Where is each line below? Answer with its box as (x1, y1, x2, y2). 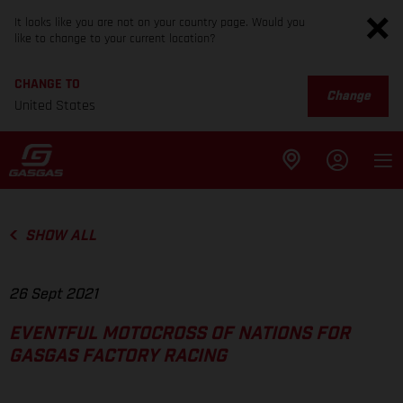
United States (14, 96, 95, 115)
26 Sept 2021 (9, 287, 98, 302)
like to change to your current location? (14, 31, 216, 47)
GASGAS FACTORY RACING (9, 347, 227, 366)
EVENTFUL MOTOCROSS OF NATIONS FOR (9, 325, 350, 344)
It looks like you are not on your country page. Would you (14, 14, 305, 31)
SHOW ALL (24, 228, 96, 243)
